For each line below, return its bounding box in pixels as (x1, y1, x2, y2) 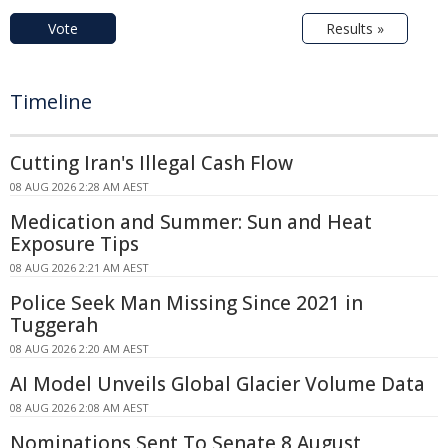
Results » (326, 19, 384, 39)
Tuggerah (10, 312, 98, 339)
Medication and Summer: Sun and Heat (10, 209, 372, 236)
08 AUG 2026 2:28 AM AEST (10, 179, 149, 195)
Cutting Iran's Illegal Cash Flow (10, 150, 293, 177)
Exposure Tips (10, 231, 139, 258)
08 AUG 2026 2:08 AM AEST (10, 400, 149, 416)
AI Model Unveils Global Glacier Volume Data (10, 371, 425, 398)
